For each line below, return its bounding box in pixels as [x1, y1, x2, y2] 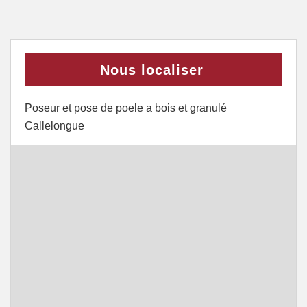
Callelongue [25, 120, 84, 132]
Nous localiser [100, 62, 204, 77]
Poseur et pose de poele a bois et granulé [25, 102, 227, 114]
